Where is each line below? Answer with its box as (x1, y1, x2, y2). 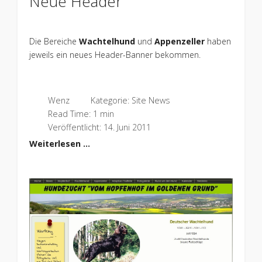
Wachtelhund (78, 36, 135, 47)
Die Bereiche (29, 36, 79, 47)
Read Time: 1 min (47, 108, 114, 120)
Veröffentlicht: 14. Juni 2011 (47, 122, 151, 133)
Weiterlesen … (29, 138, 90, 150)
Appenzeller (154, 36, 205, 47)
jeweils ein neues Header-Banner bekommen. (29, 49, 201, 61)
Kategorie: (88, 95, 132, 106)
